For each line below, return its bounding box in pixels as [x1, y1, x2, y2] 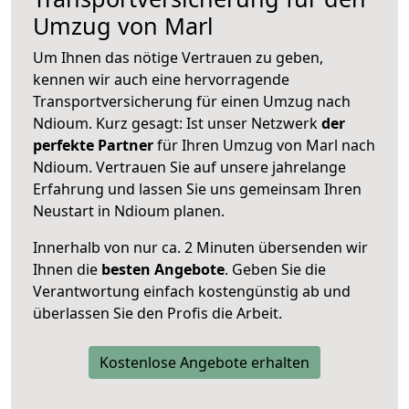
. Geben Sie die [225, 258, 326, 279]
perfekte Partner [33, 134, 153, 155]
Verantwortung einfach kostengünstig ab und [33, 280, 351, 301]
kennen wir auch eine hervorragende [33, 68, 289, 89]
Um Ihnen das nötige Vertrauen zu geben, [33, 47, 323, 68]
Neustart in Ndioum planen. [33, 200, 225, 221]
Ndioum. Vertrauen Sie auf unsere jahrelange [33, 156, 346, 177]
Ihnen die [33, 258, 101, 279]
